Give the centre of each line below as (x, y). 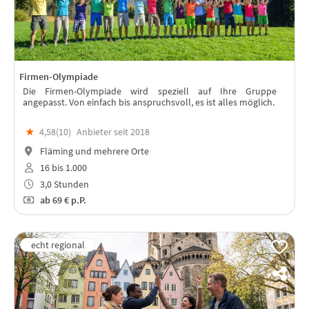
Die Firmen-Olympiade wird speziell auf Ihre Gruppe (150, 91)
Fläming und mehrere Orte (93, 151)
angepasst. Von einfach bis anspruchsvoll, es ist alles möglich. (149, 102)
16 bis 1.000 (62, 167)
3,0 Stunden (63, 184)
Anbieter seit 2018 (113, 132)
